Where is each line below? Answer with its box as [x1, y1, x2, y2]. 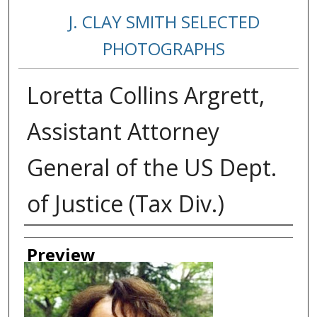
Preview [26, 243, 96, 267]
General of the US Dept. [26, 152, 277, 183]
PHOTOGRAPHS [103, 37, 226, 61]
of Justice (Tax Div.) [26, 188, 224, 219]
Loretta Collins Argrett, [26, 80, 265, 111]
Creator [23, 227, 84, 251]
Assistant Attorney [26, 116, 219, 147]
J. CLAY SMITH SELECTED [68, 10, 260, 34]
